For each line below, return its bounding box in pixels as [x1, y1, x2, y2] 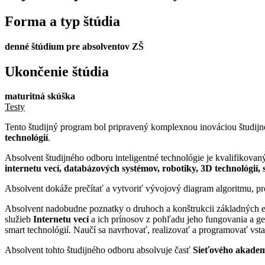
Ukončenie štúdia [5, 63, 109, 79]
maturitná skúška [5, 91, 75, 102]
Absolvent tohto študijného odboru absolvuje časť [5, 245, 193, 256]
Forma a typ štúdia [5, 13, 120, 29]
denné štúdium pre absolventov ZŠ [5, 41, 144, 51]
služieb [5, 214, 33, 225]
